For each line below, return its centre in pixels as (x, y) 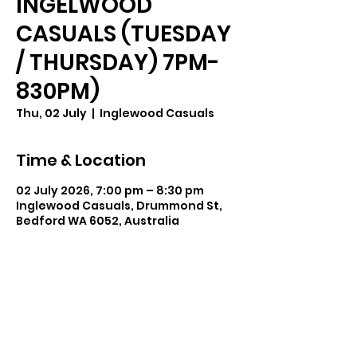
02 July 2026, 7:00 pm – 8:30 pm (110, 190)
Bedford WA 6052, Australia (98, 220)
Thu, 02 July (51, 113)
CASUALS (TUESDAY (124, 33)
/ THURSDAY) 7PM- (118, 62)
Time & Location (81, 160)
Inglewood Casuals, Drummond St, (119, 205)
